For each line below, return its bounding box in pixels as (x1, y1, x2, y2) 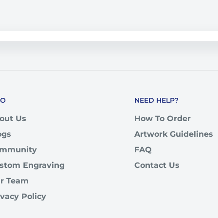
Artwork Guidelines (134, 129, 213, 139)
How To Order (134, 114, 191, 124)
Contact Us (134, 161, 180, 170)
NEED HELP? (134, 96, 179, 105)
